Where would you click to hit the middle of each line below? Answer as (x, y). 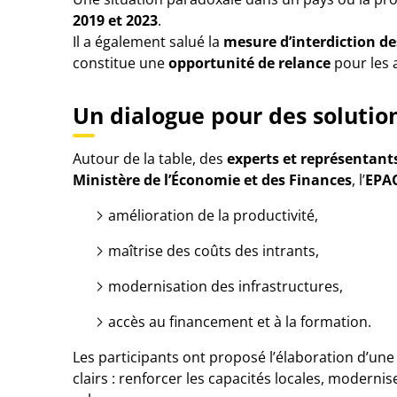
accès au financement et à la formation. (240, 322)
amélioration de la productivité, (213, 215)
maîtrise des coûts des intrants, (214, 251)
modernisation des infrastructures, (226, 286)
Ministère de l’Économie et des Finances (212, 180)
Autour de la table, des (150, 159)
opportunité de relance (249, 63)
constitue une (121, 63)
